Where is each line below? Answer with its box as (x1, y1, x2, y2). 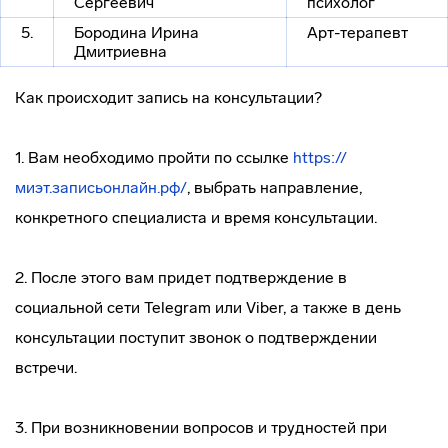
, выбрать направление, (187, 178, 362, 197)
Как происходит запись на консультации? (15, 88, 322, 107)
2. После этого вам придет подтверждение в (15, 268, 347, 287)
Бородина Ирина (74, 23, 199, 42)
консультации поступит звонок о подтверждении (15, 328, 377, 347)
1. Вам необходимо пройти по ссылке (15, 148, 293, 167)
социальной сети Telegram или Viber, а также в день (15, 298, 401, 317)
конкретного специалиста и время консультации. (15, 208, 377, 227)
